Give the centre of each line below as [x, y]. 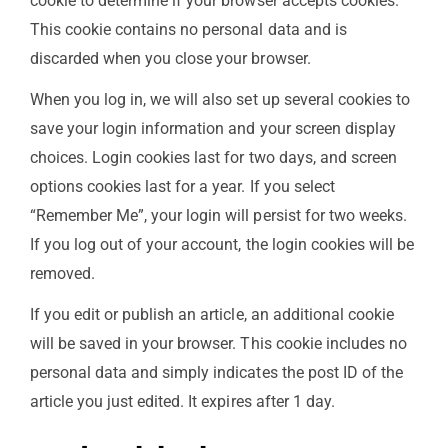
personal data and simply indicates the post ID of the [216, 372]
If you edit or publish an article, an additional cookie [212, 314]
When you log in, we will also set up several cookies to [220, 99]
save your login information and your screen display [213, 128]
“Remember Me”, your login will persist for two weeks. [218, 215]
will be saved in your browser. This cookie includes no [218, 343]
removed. [63, 273]
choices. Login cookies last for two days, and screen [213, 157]
